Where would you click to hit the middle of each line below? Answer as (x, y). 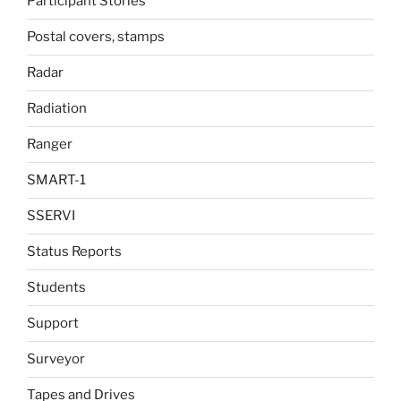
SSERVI (51, 216)
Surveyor (56, 359)
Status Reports (74, 252)
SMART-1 (56, 180)
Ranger (50, 145)
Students (56, 288)
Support (53, 324)
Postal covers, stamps (96, 37)
